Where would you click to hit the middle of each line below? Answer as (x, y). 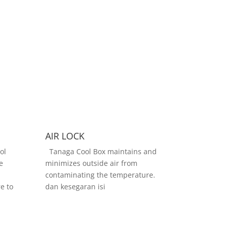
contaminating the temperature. (101, 175)
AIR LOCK (65, 136)
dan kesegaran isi (76, 187)
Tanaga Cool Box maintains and (101, 152)
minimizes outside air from (92, 163)
